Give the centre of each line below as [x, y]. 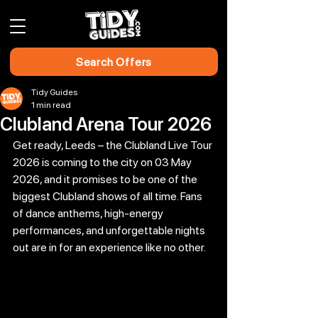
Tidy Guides [54, 92]
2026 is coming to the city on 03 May [103, 162]
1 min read [51, 105]
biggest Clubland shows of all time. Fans [109, 196]
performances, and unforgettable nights [110, 230]
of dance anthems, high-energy [89, 213]
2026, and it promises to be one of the [106, 179]
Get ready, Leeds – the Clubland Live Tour [114, 145]
